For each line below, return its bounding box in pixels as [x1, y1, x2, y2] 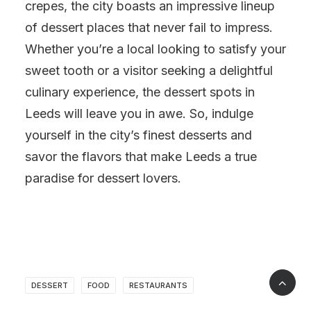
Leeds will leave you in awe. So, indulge [25, 106, 253, 121]
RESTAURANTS [129, 280, 187, 290]
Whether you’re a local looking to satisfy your [25, 42, 286, 56]
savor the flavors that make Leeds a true [25, 149, 257, 164]
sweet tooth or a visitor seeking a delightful [25, 63, 273, 78]
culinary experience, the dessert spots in [25, 85, 255, 99]
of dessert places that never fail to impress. [25, 20, 273, 35]
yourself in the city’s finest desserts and [25, 128, 252, 142]
